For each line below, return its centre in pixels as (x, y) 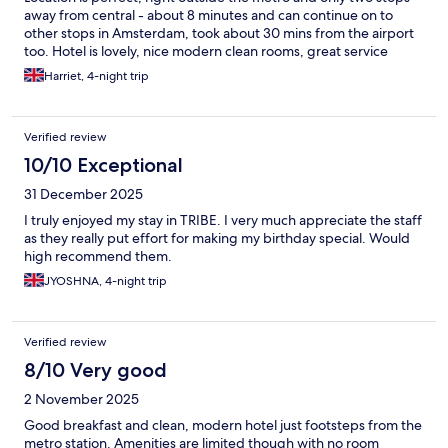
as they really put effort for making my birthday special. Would (217, 237)
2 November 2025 (81, 398)
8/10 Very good (95, 369)
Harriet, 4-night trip (96, 75)
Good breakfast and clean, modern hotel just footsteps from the (223, 424)
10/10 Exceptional (103, 164)
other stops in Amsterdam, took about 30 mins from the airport (219, 32)
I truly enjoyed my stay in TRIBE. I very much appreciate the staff (223, 219)
